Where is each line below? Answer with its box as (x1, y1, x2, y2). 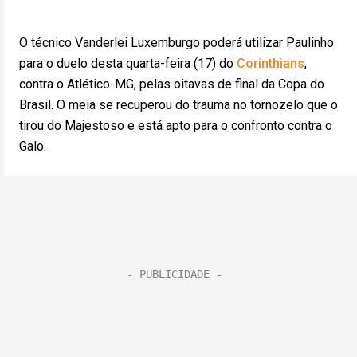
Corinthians (237, 56, 304, 71)
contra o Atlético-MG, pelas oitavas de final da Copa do (19, 76, 324, 92)
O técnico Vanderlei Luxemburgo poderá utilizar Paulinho (19, 35, 334, 50)
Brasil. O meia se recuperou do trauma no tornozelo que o (19, 97, 338, 112)
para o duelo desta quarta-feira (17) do (19, 56, 237, 71)
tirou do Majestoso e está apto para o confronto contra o (19, 118, 332, 133)
